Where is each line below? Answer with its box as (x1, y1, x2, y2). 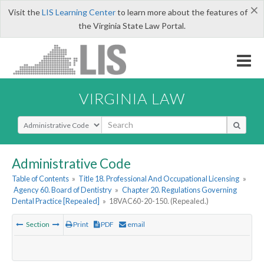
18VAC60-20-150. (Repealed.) (109, 196, 209, 206)
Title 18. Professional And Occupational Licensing (78, 174, 240, 184)
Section (25, 220, 51, 229)
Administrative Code (12, 155, 131, 171)
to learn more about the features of (115, 7, 247, 17)
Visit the (8, 7, 42, 17)
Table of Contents (12, 174, 69, 184)
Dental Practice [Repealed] (12, 196, 100, 206)
